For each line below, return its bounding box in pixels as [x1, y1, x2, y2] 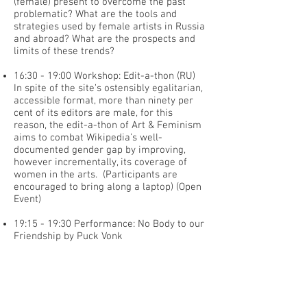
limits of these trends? [14, 45, 114, 58]
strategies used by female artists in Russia [14, 21, 205, 33]
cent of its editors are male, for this [14, 107, 173, 119]
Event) [14, 193, 41, 206]
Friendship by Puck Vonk [14, 230, 123, 243]
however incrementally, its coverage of [14, 156, 187, 169]
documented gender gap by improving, [14, 144, 186, 156]
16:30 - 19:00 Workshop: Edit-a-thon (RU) [14, 70, 195, 82]
